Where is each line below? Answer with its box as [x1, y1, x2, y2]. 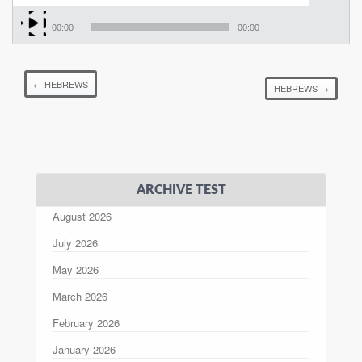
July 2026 [53, 234, 98, 250]
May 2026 [53, 261, 99, 277]
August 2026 [53, 208, 112, 224]
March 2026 [53, 288, 107, 304]
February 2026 [53, 314, 120, 330]
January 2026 [53, 341, 116, 357]
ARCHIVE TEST [136, 183, 226, 196]
